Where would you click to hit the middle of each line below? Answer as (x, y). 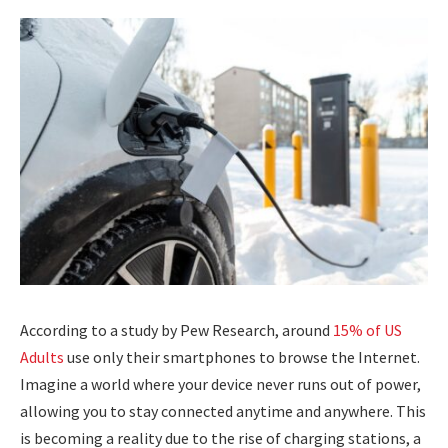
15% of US (367, 329)
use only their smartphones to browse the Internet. (242, 356)
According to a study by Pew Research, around (176, 329)
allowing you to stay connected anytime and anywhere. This (223, 410)
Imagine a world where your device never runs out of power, (220, 383)
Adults (42, 356)
